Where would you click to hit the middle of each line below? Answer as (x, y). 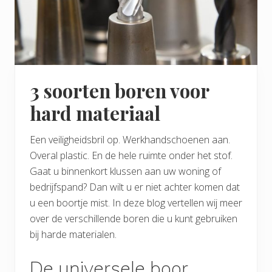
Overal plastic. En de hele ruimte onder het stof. (131, 156)
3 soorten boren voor (119, 91)
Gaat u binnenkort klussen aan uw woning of (125, 172)
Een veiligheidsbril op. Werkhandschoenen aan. (130, 140)
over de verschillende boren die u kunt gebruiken (134, 219)
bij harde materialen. (73, 235)
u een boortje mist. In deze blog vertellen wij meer (136, 203)
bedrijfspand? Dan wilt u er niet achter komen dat (135, 187)
